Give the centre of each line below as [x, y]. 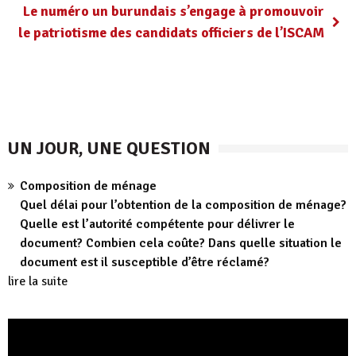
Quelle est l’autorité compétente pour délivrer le [157, 224]
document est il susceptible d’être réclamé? [145, 262]
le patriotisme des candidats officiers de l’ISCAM [171, 33]
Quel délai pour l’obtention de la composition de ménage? [183, 205]
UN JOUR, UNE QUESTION [109, 148]
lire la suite [38, 281]
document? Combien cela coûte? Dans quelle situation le [181, 243]
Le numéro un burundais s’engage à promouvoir [174, 11]
